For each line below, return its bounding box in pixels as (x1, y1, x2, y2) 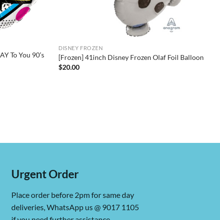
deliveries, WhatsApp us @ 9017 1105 (11, 202, 139, 212)
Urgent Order (11, 167, 79, 181)
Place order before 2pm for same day (11, 190, 134, 199)
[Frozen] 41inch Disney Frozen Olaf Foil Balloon (58, 53, 204, 62)
